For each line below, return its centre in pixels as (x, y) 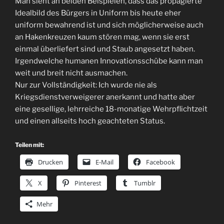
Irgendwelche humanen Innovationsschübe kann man (109, 61)
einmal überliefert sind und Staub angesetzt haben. (105, 49)
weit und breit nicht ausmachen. (71, 73)
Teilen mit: (29, 144)
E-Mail (104, 162)
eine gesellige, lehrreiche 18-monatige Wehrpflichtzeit (111, 109)
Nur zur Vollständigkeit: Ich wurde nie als (86, 85)
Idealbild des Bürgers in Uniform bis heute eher (98, 13)
